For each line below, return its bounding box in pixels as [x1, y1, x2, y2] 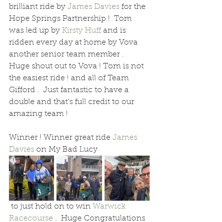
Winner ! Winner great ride [9, 134, 112, 142]
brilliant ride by [9, 3, 67, 11]
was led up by [9, 27, 62, 35]
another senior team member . [9, 51, 128, 58]
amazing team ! [9, 110, 68, 118]
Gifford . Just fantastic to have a [9, 86, 131, 94]
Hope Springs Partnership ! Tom [9, 15, 134, 23]
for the [119, 3, 148, 11]
